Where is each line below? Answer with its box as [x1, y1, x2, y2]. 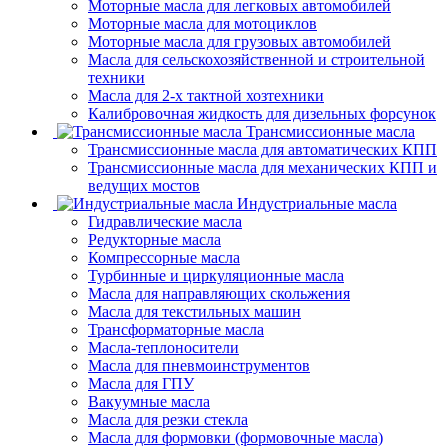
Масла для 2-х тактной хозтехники [88, 86, 324, 104]
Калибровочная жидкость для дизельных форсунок [88, 104, 436, 122]
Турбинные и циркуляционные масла [88, 266, 344, 284]
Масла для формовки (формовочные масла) [88, 428, 383, 446]
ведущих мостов [88, 176, 200, 194]
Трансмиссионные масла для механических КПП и [88, 158, 437, 176]
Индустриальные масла [237, 194, 397, 212]
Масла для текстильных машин [88, 302, 301, 320]
